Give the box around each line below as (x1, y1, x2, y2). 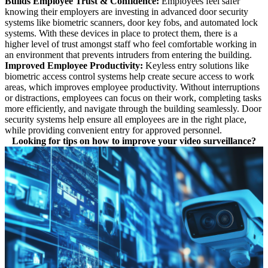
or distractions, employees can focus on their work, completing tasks (5, 92, 261, 103)
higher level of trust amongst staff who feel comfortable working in (5, 38, 257, 49)
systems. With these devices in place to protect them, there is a (5, 28, 237, 38)
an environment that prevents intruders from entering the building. (5, 49, 252, 60)
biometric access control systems (5, 71, 127, 81)
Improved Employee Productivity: (5, 60, 145, 71)
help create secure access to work (127, 71, 254, 81)
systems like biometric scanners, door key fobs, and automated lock (5, 17, 258, 28)
